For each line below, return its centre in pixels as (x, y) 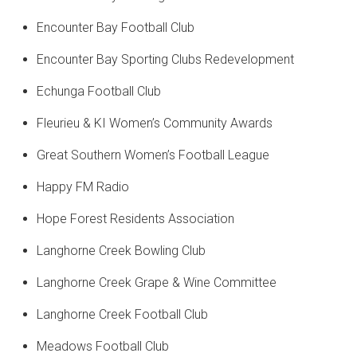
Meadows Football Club (103, 347)
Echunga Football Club (99, 92)
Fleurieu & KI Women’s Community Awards (155, 124)
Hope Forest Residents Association (135, 219)
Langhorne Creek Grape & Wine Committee (157, 283)
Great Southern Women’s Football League (153, 155)
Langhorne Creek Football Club (122, 315)
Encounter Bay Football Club (116, 28)
